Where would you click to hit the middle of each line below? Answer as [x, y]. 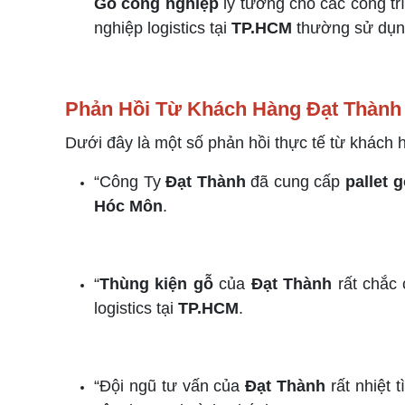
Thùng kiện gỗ [156, 284]
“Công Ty [130, 182]
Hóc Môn [128, 206]
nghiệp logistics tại [163, 28]
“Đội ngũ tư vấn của [170, 386]
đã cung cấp [296, 182]
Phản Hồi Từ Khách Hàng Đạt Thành [233, 109]
